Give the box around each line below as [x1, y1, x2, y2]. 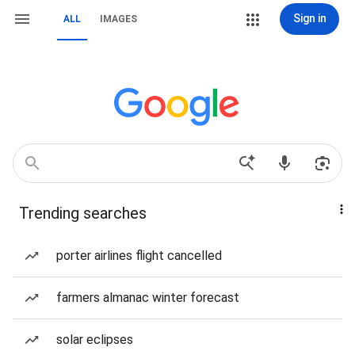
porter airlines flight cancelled [56, 248, 222, 263]
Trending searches [19, 204, 147, 223]
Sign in [292, 12, 326, 25]
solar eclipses [56, 332, 133, 347]
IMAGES [100, 13, 137, 25]
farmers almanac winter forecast [56, 290, 239, 305]
